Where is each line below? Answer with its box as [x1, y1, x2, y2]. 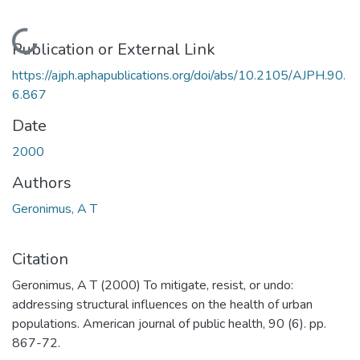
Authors [12, 171, 72, 194]
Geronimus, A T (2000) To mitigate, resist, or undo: [12, 276, 293, 294]
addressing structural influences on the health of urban [12, 295, 313, 313]
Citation [12, 247, 68, 270]
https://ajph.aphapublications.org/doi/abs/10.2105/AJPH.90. [12, 66, 346, 84]
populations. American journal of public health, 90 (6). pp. [12, 314, 326, 333]
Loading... [11, 28, 65, 71]
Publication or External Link [12, 38, 215, 60]
